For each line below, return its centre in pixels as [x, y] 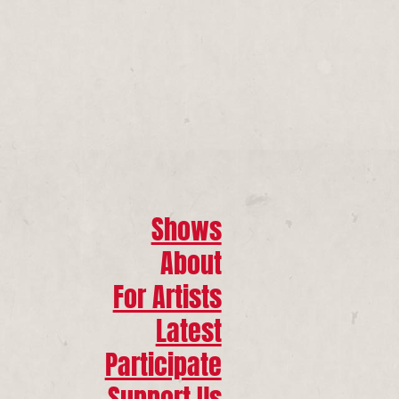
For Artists [167, 293]
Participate [163, 361]
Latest [188, 327]
